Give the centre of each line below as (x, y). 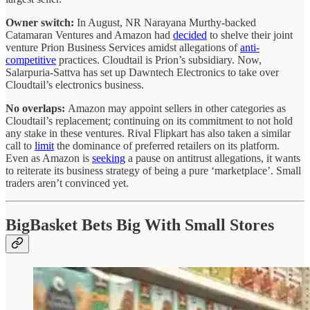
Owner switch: (41, 22)
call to (20, 145)
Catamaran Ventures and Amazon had (89, 35)
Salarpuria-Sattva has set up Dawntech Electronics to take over (142, 72)
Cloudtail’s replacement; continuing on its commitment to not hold (149, 120)
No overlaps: (37, 108)
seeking (109, 158)
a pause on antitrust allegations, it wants (213, 158)
